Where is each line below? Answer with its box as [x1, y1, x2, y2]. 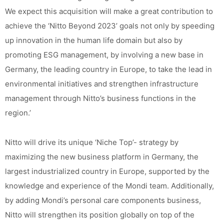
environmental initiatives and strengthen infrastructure [5, 79, 198, 88]
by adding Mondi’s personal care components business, [5, 195, 201, 205]
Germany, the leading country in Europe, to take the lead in [5, 64, 212, 74]
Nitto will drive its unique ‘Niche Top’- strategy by [5, 137, 178, 147]
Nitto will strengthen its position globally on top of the [5, 210, 194, 219]
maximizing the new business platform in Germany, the [5, 152, 198, 161]
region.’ [5, 108, 31, 117]
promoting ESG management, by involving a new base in [5, 50, 203, 59]
